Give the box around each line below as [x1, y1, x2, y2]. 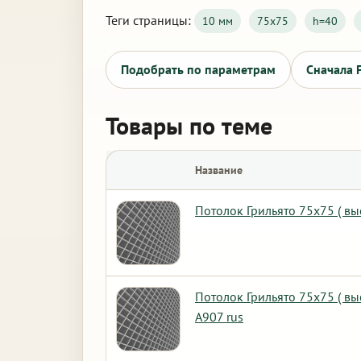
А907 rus [195, 309, 243, 325]
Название [195, 163, 243, 177]
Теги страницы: [106, 12, 194, 28]
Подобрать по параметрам [121, 61, 276, 77]
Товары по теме [106, 110, 272, 141]
